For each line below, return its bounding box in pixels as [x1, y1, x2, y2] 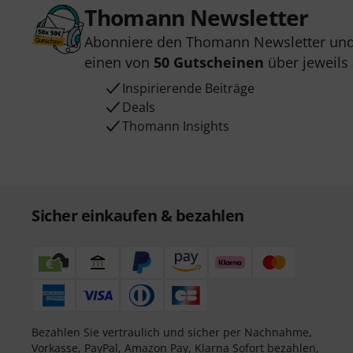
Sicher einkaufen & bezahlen [32, 205, 244, 226]
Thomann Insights [122, 117, 230, 135]
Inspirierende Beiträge [122, 80, 255, 97]
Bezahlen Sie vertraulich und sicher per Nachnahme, [32, 325, 312, 340]
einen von [84, 53, 154, 72]
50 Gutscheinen [154, 53, 265, 72]
